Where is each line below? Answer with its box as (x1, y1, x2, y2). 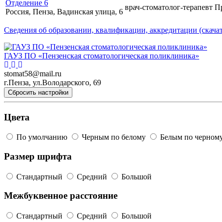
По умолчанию (14, 133, 69, 142)
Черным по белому (80, 133, 148, 142)
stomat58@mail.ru (4, 69, 61, 78)
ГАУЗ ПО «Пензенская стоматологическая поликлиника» (4, 51, 199, 60)
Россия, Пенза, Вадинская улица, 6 (5, 7, 123, 16)
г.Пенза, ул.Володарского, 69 (4, 78, 101, 87)
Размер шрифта (4, 151, 72, 162)
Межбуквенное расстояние (4, 190, 117, 201)
